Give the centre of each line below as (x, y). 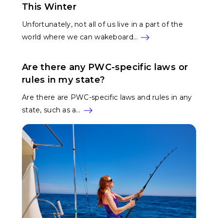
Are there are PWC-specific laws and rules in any (107, 97)
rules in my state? (64, 80)
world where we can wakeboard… (80, 37)
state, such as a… (51, 110)
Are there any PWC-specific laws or (105, 67)
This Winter (49, 7)
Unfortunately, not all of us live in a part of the (102, 24)
